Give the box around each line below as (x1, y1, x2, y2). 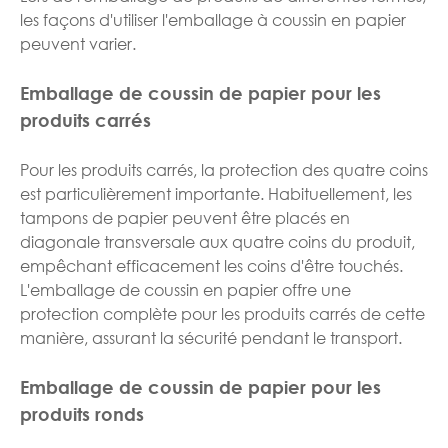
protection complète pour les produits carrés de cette (20, 302, 425, 324)
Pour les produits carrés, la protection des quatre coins (20, 158, 428, 180)
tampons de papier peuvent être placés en (20, 206, 350, 228)
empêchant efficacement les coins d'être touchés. (20, 254, 403, 276)
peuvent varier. (20, 32, 136, 54)
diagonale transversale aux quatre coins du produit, (20, 230, 415, 252)
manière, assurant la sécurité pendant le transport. (20, 326, 402, 348)
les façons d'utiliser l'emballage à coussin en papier (20, 8, 406, 30)
